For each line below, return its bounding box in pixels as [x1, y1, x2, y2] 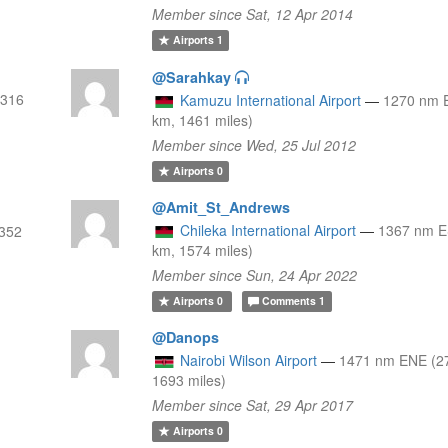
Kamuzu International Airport [180, 89, 362, 110]
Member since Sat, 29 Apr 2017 [152, 394, 354, 415]
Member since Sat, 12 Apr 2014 [152, 3, 354, 24]
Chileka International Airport [180, 219, 357, 240]
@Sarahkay [152, 66, 232, 87]
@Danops [152, 326, 220, 347]
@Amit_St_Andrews [152, 196, 291, 217]
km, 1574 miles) [152, 239, 254, 260]
